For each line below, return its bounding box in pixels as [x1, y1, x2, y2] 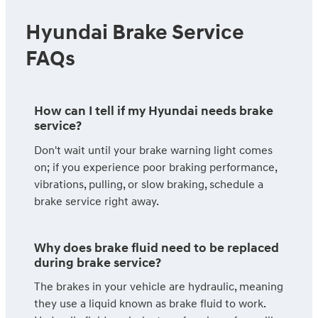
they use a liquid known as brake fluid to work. [34, 297, 265, 312]
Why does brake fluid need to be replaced [34, 240, 279, 256]
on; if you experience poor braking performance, [34, 160, 277, 175]
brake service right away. [34, 194, 159, 209]
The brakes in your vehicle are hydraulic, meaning [34, 280, 283, 295]
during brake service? [34, 255, 161, 271]
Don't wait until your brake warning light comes [34, 143, 273, 158]
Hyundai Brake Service [26, 18, 244, 45]
